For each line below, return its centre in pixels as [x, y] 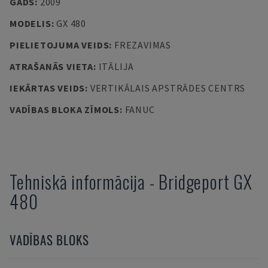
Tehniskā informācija [78, 182]
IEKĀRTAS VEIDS [48, 88]
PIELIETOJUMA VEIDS [60, 45]
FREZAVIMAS [142, 45]
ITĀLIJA [116, 66]
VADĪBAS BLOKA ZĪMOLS [65, 109]
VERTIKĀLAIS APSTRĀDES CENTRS [168, 88]
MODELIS [31, 23]
